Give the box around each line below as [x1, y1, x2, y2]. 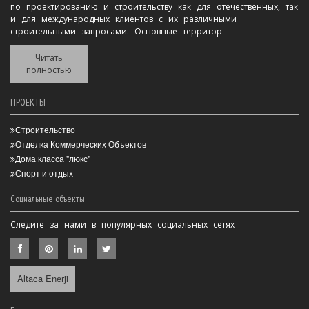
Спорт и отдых [15, 166, 73, 179]
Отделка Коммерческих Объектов [15, 137, 146, 150]
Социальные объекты [10, 192, 85, 205]
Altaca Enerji [17, 271, 68, 285]
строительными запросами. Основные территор [10, 25, 222, 37]
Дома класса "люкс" [15, 152, 90, 164]
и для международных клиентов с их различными [10, 12, 237, 25]
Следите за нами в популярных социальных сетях [10, 218, 235, 230]
